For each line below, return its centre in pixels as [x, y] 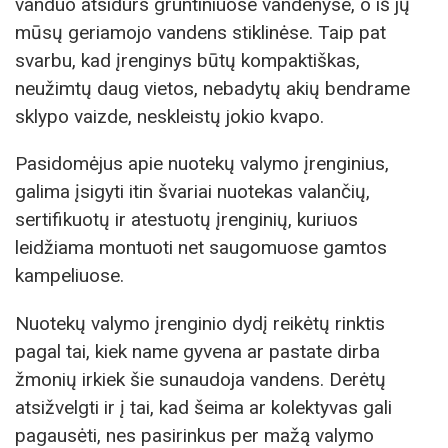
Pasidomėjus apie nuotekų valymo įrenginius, [202, 164]
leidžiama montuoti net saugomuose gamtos [201, 248]
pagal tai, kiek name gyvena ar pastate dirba [197, 351]
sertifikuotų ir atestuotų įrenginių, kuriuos [186, 220]
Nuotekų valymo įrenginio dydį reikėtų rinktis [200, 323]
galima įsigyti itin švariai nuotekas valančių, [192, 192]
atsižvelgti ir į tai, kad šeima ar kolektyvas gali [203, 407]
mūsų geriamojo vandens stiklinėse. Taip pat [200, 33]
